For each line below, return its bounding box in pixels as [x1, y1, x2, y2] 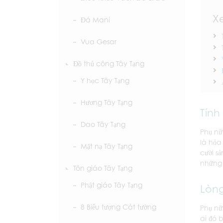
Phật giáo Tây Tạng [81, 181, 142, 189]
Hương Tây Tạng [81, 98, 132, 107]
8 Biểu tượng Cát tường [81, 203, 156, 211]
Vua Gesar [81, 37, 116, 46]
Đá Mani [81, 15, 110, 24]
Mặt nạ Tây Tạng [81, 142, 132, 150]
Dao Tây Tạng [81, 120, 125, 128]
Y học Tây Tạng [81, 76, 129, 85]
